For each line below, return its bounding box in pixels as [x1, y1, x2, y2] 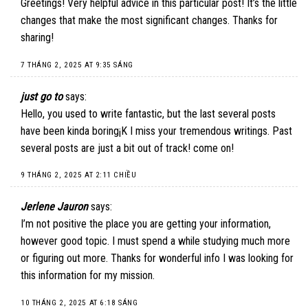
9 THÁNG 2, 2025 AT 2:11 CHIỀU [21, 170, 137, 180]
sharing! [21, 31, 54, 45]
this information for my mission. [21, 269, 155, 283]
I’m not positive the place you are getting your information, [21, 217, 271, 231]
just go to [21, 89, 63, 103]
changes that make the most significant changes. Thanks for [21, 14, 278, 27]
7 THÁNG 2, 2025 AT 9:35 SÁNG [21, 60, 133, 70]
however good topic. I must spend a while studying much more [21, 234, 290, 248]
